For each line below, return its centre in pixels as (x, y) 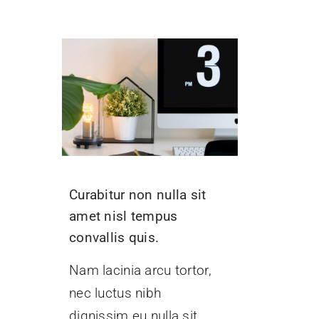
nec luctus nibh (115, 293)
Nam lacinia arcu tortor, (140, 270)
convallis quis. (114, 237)
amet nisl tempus (123, 216)
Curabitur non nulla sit (137, 195)
